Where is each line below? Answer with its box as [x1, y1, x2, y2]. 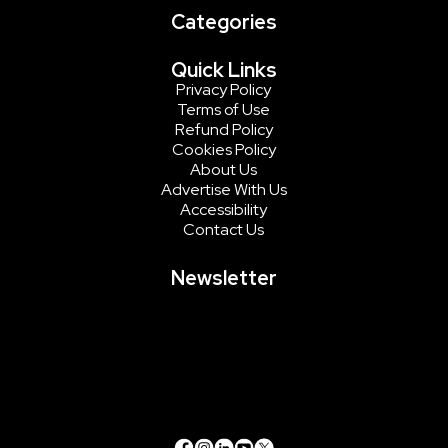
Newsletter [170, 264, 277, 291]
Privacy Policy [176, 78, 272, 100]
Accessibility [180, 198, 268, 220]
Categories [170, 8, 277, 35]
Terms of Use [177, 98, 271, 120]
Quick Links [170, 56, 277, 83]
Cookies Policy [171, 138, 276, 160]
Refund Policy [174, 118, 273, 140]
